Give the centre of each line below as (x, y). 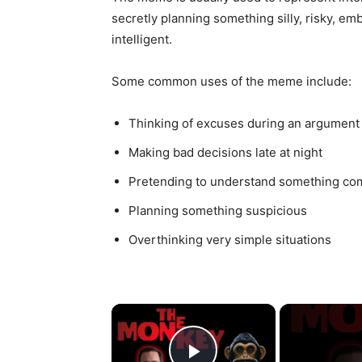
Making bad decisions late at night (225, 152)
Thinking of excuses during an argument (244, 123)
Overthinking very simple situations (230, 240)
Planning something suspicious (218, 210)
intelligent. (142, 39)
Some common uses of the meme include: (232, 81)
